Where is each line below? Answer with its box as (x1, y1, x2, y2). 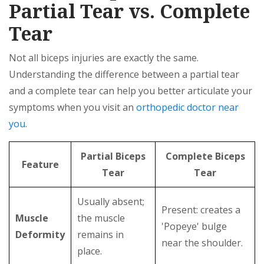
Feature (21, 158, 59, 171)
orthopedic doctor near (136, 101, 239, 114)
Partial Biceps (81, 150, 146, 163)
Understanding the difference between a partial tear (9, 68, 239, 81)
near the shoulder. (161, 236, 243, 250)
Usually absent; (77, 195, 144, 209)
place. (77, 245, 102, 258)
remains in (77, 228, 124, 242)
